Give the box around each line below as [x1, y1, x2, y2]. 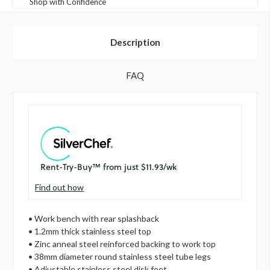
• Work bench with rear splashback [28, 213, 160, 224]
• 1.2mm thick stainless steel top [28, 225, 152, 236]
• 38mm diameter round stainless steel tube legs [28, 251, 212, 262]
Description [110, 36, 160, 48]
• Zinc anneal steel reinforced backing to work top [28, 238, 216, 249]
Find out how [35, 181, 84, 192]
